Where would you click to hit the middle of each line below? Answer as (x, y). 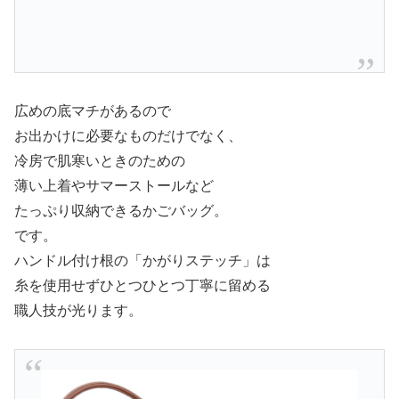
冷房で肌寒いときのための (100, 160)
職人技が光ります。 (78, 310)
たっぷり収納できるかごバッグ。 (121, 210)
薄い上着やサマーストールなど (114, 185)
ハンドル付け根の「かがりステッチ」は (142, 260)
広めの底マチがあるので (93, 110)
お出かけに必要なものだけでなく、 (128, 135)
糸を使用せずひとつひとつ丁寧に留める (142, 285)
